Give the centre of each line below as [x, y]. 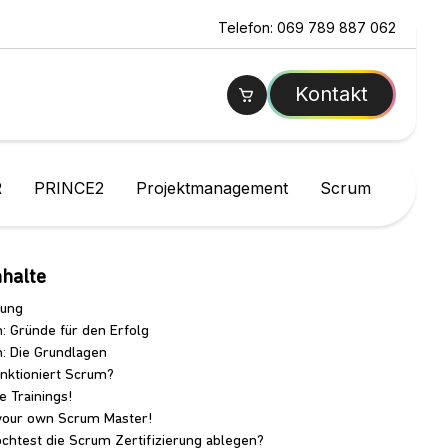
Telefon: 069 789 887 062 [307, 28]
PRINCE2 [69, 188]
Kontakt [331, 94]
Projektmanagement [212, 188]
